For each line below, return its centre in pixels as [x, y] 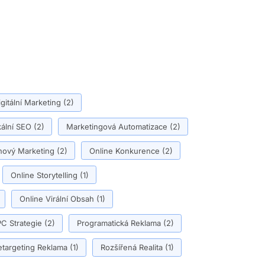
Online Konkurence [124, 151]
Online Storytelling [44, 175]
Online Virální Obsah [56, 199]
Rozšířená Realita [131, 248]
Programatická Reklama [119, 223]
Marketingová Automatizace [117, 126]
